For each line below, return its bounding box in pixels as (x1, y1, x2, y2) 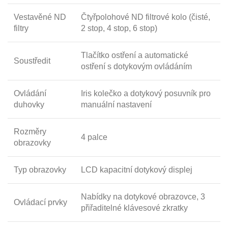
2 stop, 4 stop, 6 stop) (81, 23, 157, 33)
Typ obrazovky (14, 165, 66, 174)
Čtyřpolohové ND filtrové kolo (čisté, (81, 12, 210, 21)
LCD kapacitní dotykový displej (81, 165, 192, 174)
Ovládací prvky (14, 197, 67, 207)
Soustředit (14, 56, 50, 65)
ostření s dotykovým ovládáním (81, 62, 192, 71)
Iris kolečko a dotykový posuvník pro (81, 89, 211, 98)
